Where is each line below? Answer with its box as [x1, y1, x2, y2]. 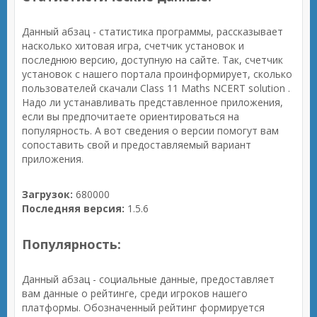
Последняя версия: [22, 202, 125, 215]
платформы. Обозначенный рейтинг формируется [22, 301, 265, 314]
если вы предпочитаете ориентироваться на [22, 110, 239, 123]
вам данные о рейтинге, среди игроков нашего [22, 287, 248, 300]
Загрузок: [22, 188, 73, 201]
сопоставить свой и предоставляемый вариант [22, 138, 251, 151]
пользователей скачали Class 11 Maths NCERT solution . [22, 81, 290, 95]
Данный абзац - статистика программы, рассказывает [22, 25, 283, 38]
